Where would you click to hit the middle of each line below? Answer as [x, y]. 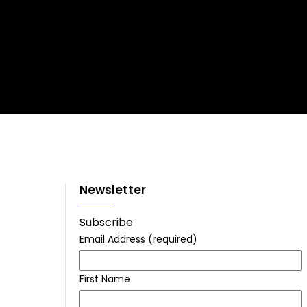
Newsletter [113, 190]
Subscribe [106, 223]
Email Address [114, 240]
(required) [173, 240]
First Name [105, 279]
